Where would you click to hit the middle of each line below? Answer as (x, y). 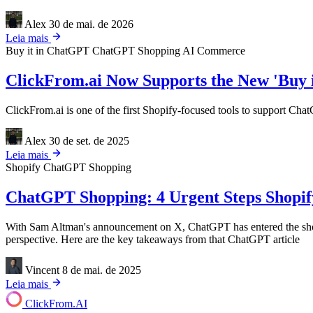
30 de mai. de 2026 (91, 24)
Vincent (42, 270)
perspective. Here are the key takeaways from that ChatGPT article (153, 239)
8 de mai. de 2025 (102, 270)
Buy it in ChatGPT (49, 50)
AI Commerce (214, 50)
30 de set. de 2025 (89, 140)
